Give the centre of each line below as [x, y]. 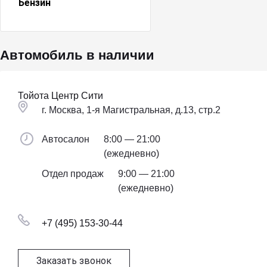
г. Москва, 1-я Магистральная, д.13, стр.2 [131, 110]
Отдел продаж [73, 174]
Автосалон [66, 139]
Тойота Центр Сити [60, 96]
